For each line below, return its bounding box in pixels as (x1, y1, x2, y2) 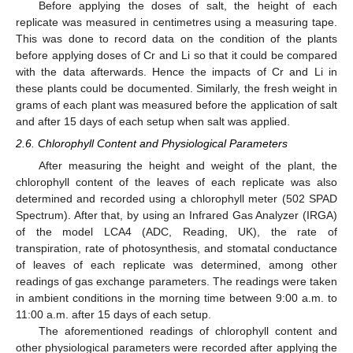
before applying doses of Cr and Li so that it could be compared (16, 49, 337, 62)
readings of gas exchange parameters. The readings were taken (16, 275, 337, 288)
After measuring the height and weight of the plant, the (38, 159, 337, 173)
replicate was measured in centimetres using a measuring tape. (16, 16, 337, 29)
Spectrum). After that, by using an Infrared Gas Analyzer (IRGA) (16, 209, 337, 222)
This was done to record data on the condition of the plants (16, 32, 337, 46)
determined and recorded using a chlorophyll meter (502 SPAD (16, 192, 337, 206)
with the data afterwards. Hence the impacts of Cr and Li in (16, 65, 337, 79)
